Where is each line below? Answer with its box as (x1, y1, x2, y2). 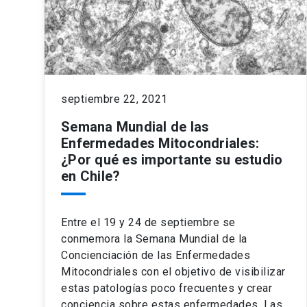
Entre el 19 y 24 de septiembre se (61, 215, 236, 229)
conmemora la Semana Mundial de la (61, 232, 247, 245)
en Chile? (61, 167, 121, 184)
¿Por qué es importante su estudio (61, 151, 283, 168)
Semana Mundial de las (61, 118, 210, 135)
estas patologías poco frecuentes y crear (61, 281, 272, 295)
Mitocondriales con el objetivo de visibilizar (61, 265, 286, 278)
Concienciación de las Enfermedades (61, 248, 250, 262)
